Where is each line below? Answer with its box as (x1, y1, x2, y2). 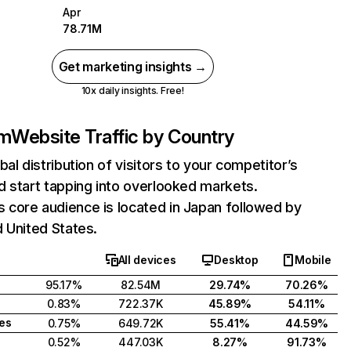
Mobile (295, 253, 331, 266)
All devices (118, 253, 176, 266)
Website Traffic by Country (11, 125, 234, 148)
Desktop (214, 253, 259, 266)
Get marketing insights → (58, 59, 207, 74)
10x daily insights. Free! (81, 85, 184, 96)
